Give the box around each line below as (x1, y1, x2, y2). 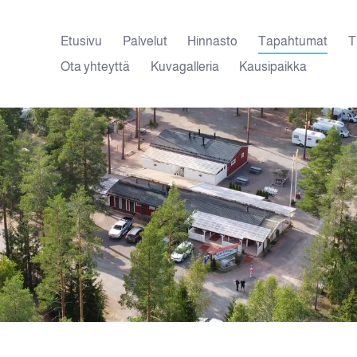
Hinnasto (187, 33, 238, 48)
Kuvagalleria (150, 59, 219, 73)
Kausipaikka (239, 59, 308, 73)
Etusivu (61, 33, 103, 48)
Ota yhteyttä (61, 59, 131, 73)
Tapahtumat (257, 33, 328, 48)
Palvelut (122, 33, 167, 48)
